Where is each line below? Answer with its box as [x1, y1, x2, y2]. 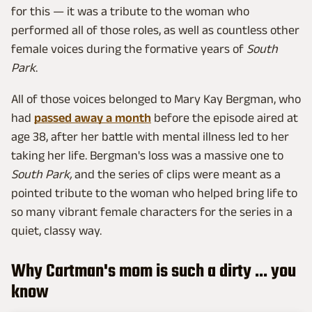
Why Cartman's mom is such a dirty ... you [11, 258, 296, 286]
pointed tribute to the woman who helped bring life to [11, 186, 297, 201]
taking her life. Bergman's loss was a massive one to [11, 148, 283, 163]
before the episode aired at [151, 111, 298, 125]
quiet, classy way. [11, 224, 102, 238]
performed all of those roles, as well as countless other [11, 23, 299, 38]
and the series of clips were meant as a [72, 167, 281, 182]
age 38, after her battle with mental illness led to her [11, 130, 289, 144]
